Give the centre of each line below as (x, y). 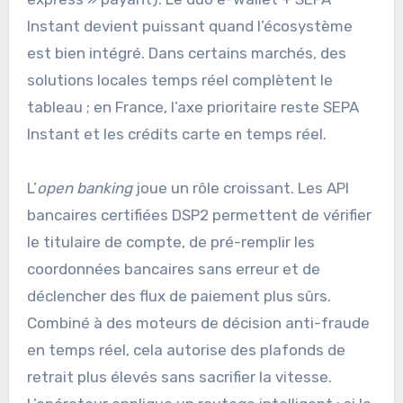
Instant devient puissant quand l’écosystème (189, 26)
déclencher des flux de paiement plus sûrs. (179, 296)
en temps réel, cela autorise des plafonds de (186, 349)
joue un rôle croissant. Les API (240, 188)
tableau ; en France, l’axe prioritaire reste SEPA (193, 107)
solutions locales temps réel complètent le (179, 80)
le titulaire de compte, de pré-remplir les (170, 242)
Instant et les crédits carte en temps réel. (176, 134)
